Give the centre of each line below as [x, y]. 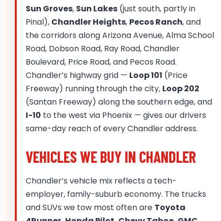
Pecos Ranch [156, 22]
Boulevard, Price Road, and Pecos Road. [101, 62]
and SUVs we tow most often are [90, 208]
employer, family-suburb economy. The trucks [116, 194]
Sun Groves [49, 9]
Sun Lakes [97, 9]
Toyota [170, 208]
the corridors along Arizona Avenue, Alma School [120, 36]
